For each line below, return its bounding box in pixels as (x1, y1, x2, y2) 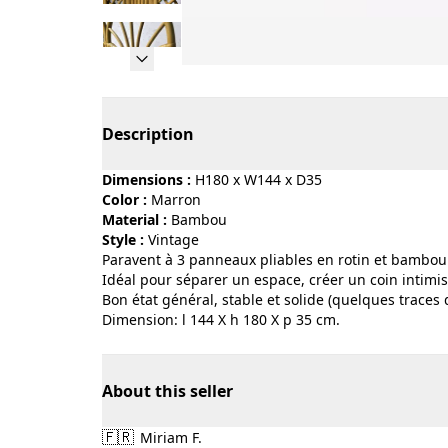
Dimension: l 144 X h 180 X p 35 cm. (102, 310, 340, 329)
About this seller (102, 380, 233, 402)
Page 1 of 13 (181, 65, 274, 87)
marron (164, 190, 201, 209)
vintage (156, 230, 199, 249)
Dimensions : (102, 170, 191, 189)
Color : (102, 190, 147, 209)
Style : (102, 230, 144, 249)
